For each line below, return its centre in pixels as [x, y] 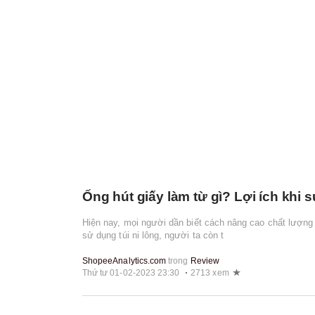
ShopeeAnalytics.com [124, 261]
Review [205, 261]
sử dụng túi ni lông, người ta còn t [153, 236]
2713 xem [210, 272]
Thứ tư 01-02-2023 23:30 [131, 272]
